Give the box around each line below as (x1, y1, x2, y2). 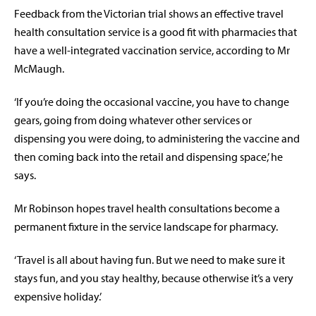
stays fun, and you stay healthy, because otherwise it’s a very (14, 271, 293, 286)
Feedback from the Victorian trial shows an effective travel (14, 6, 284, 21)
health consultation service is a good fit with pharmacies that (14, 25, 297, 39)
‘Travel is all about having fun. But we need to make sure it (14, 253, 285, 267)
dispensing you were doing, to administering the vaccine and (14, 131, 300, 146)
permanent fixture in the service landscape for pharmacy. (14, 219, 278, 234)
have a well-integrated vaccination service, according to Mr (14, 43, 290, 58)
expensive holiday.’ (14, 289, 103, 304)
